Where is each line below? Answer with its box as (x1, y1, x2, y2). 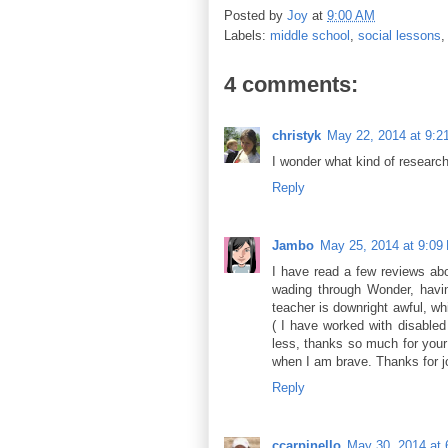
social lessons (358, 27, 441, 43)
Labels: (224, 27, 270, 43)
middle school (270, 27, 350, 43)
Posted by (224, 7, 287, 23)
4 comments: (224, 71, 358, 97)
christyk (272, 127, 321, 143)
